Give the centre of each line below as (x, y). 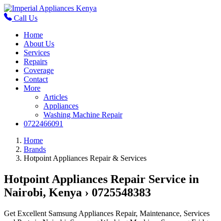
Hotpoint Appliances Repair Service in (101, 179)
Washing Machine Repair (83, 115)
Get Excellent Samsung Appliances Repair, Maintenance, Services (107, 213)
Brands (35, 149)
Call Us (25, 18)
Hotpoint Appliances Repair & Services (85, 158)
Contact (36, 79)
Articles (55, 97)
